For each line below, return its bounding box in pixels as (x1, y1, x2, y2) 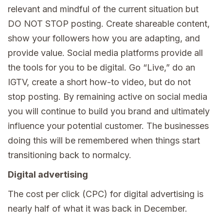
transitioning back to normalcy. (8, 149, 131, 160)
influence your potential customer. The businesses (8, 120, 209, 131)
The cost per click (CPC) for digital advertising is (8, 188, 203, 199)
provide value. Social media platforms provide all (8, 47, 203, 58)
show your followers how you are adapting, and (8, 33, 200, 43)
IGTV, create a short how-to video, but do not (8, 76, 191, 87)
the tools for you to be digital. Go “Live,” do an (8, 62, 195, 73)
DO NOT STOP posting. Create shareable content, (8, 18, 210, 29)
